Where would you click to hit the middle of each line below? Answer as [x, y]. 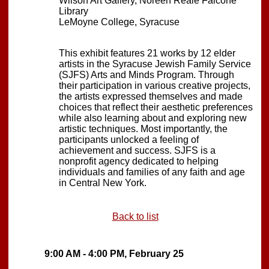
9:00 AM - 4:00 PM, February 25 [114, 253]
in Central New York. [103, 183]
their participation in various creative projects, [155, 85]
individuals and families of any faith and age [152, 172]
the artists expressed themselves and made [151, 96]
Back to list [135, 216]
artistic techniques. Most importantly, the [143, 128]
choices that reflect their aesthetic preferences [156, 107]
